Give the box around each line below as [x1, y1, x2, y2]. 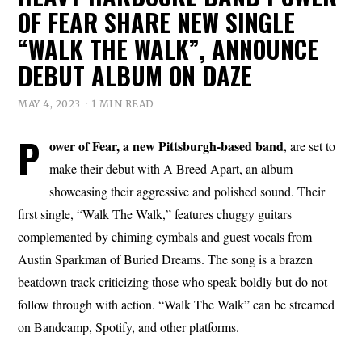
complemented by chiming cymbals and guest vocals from [18, 227, 313, 245]
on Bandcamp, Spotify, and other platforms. [18, 318, 240, 335]
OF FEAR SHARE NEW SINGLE [18, 4, 296, 40]
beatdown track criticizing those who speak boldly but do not [18, 272, 328, 290]
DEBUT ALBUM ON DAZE [18, 57, 253, 94]
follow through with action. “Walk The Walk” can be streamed [18, 295, 335, 313]
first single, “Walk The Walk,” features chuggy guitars [18, 204, 293, 222]
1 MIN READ [90, 97, 154, 110]
